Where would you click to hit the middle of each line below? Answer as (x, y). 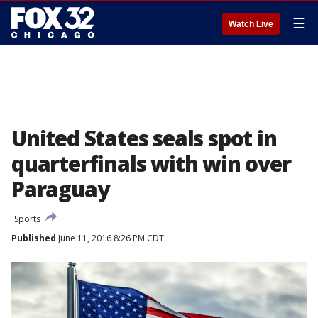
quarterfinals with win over (151, 164)
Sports (27, 219)
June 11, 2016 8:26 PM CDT (110, 238)
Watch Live (251, 24)
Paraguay (60, 189)
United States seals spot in (144, 138)
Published (34, 238)
